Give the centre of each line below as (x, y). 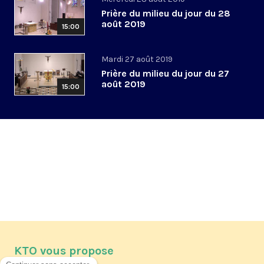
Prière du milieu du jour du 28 (166, 14)
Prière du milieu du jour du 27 (165, 74)
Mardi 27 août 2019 (137, 60)
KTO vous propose (64, 251)
